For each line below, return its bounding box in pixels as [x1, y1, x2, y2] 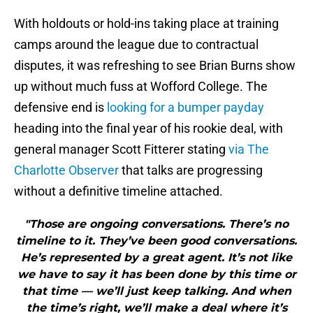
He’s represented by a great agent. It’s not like [21, 251, 292, 265]
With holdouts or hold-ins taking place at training [14, 16, 279, 31]
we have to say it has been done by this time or [17, 268, 296, 282]
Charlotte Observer [14, 163, 119, 178]
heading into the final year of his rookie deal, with [14, 121, 283, 136]
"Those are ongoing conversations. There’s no [24, 217, 289, 231]
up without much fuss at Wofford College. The [14, 79, 268, 94]
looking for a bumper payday [107, 100, 264, 115]
